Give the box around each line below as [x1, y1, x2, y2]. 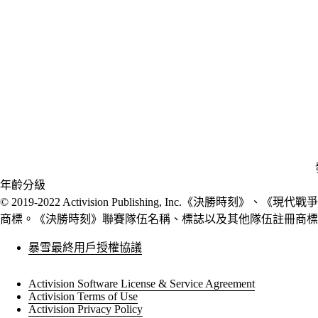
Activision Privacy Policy [28, 303, 143, 316]
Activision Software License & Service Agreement [28, 278, 255, 290]
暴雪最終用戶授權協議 [28, 241, 142, 254]
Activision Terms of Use [28, 290, 138, 303]
